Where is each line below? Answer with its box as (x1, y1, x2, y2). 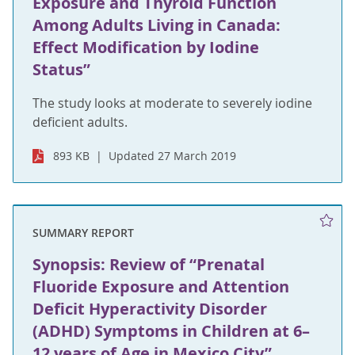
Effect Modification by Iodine (32, 36, 259, 58)
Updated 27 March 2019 (109, 147, 237, 163)
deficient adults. (32, 113, 128, 131)
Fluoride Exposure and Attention (32, 275, 289, 297)
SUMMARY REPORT (32, 224, 134, 240)
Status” (32, 58, 90, 80)
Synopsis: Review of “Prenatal (32, 253, 265, 275)
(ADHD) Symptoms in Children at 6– (32, 319, 310, 342)
